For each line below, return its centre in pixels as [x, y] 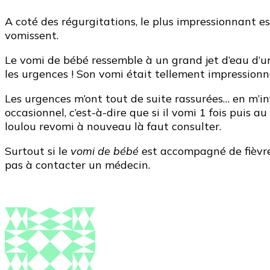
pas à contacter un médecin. [77, 165]
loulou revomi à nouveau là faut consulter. [113, 126]
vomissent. [32, 35]
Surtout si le [38, 151]
